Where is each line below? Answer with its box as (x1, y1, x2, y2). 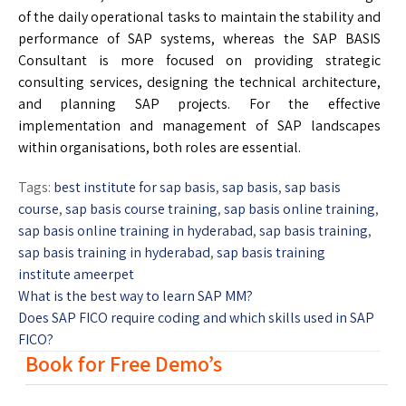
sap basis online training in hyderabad (18, 220, 253, 240)
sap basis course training (65, 198, 217, 218)
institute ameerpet (18, 264, 134, 284)
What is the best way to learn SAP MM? (18, 285, 253, 305)
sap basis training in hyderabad (18, 242, 210, 262)
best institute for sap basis (53, 177, 216, 197)
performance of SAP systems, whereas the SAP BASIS (18, 28, 381, 48)
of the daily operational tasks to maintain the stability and (18, 6, 381, 26)
